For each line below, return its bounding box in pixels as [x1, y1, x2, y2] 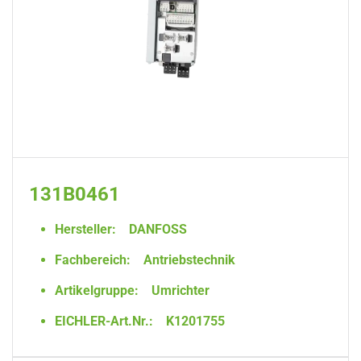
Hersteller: [55, 222, 116, 237]
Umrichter [148, 283, 210, 298]
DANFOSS [126, 222, 187, 237]
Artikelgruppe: [55, 283, 139, 298]
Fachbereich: [55, 252, 131, 268]
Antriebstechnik [140, 252, 235, 268]
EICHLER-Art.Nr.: [55, 313, 153, 329]
